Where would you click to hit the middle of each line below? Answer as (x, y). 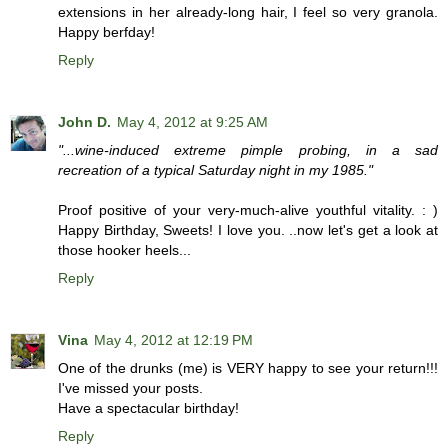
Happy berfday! (106, 32)
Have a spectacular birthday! (148, 408)
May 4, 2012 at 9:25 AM (192, 122)
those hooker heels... (124, 250)
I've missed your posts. (130, 388)
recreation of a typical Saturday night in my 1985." (215, 170)
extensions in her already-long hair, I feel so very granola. (248, 12)
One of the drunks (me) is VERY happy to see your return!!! (248, 368)
